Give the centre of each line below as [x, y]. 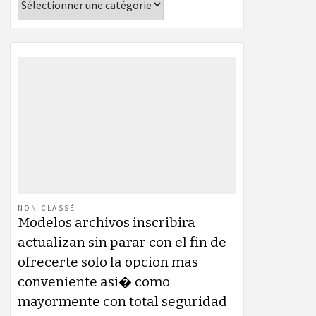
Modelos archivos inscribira [107, 222]
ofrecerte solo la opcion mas [108, 262]
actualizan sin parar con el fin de [122, 242]
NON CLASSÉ [47, 208]
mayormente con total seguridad [122, 301]
